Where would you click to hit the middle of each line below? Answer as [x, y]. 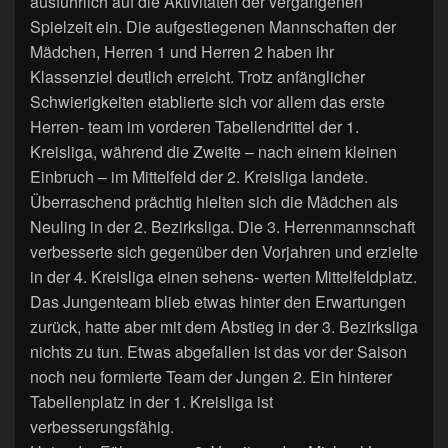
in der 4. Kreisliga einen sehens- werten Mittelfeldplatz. [223, 276]
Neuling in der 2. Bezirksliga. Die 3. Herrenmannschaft [222, 226]
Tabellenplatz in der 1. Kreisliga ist [151, 401]
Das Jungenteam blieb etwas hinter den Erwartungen [218, 301]
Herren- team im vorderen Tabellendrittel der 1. [194, 126]
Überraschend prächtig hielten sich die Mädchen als [214, 201]
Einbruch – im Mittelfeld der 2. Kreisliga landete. [199, 176]
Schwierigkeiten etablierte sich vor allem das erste [207, 101]
